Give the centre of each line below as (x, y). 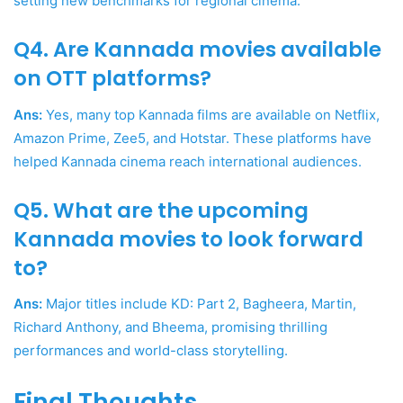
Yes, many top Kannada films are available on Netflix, (211, 114)
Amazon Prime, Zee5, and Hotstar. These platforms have (193, 138)
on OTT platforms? (112, 79)
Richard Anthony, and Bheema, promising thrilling (170, 327)
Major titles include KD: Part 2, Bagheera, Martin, (199, 304)
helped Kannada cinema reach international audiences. (188, 161)
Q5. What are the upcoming (161, 210)
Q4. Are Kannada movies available (197, 50)
